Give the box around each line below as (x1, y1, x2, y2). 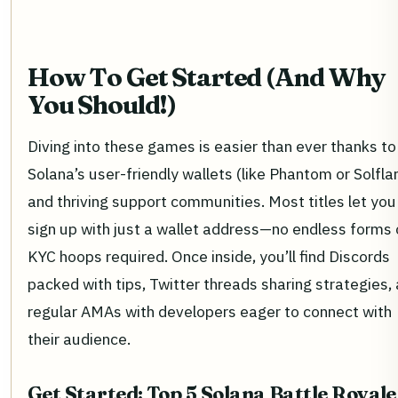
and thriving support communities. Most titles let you (28, 191, 396, 212)
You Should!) (28, 89, 177, 121)
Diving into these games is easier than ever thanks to (28, 136, 396, 157)
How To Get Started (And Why (28, 61, 386, 93)
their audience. (28, 329, 131, 350)
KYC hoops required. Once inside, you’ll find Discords (28, 246, 390, 267)
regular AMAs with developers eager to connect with (28, 301, 392, 322)
